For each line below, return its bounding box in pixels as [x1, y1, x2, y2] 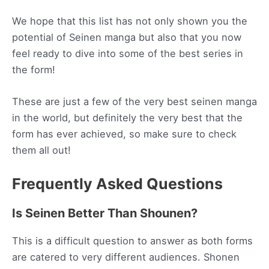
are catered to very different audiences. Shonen [12, 251, 240, 264]
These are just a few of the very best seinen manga [12, 95, 257, 108]
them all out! [12, 144, 71, 157]
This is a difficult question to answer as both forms [12, 235, 253, 247]
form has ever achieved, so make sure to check [12, 128, 237, 141]
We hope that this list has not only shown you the [12, 14, 247, 27]
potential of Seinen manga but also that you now [12, 31, 241, 43]
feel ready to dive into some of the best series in [12, 47, 243, 59]
